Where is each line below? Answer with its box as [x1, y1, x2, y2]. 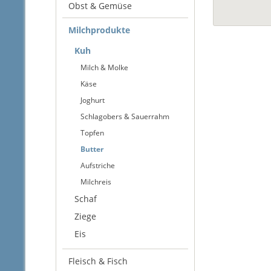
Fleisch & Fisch [68, 255, 128, 267]
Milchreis [80, 177, 111, 187]
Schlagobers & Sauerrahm [80, 111, 169, 122]
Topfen [80, 128, 104, 138]
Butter [80, 144, 103, 154]
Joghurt [80, 95, 105, 105]
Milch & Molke [80, 62, 128, 73]
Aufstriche [80, 160, 115, 171]
